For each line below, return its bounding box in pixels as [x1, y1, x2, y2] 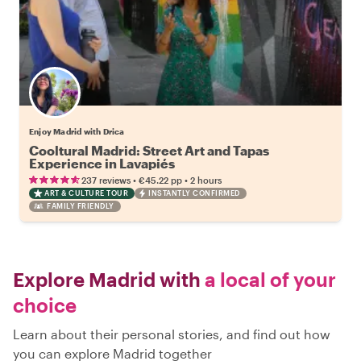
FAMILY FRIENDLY [47, 201, 114, 210]
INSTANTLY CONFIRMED [148, 189, 240, 197]
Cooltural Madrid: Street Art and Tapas [29, 143, 269, 158]
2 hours [190, 175, 222, 185]
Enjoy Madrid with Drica [29, 127, 125, 136]
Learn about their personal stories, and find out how [13, 326, 330, 342]
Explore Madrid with [13, 268, 201, 291]
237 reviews [81, 175, 131, 185]
